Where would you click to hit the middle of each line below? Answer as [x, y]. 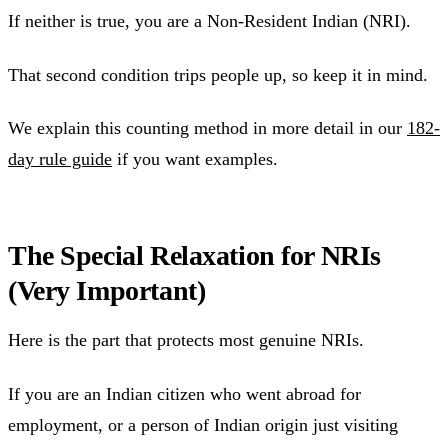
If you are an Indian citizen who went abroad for [184, 393]
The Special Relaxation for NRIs [194, 256]
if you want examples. [195, 159]
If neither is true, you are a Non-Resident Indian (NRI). [209, 21]
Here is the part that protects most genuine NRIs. [186, 340]
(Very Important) [107, 291]
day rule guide [60, 159]
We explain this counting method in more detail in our [207, 128]
